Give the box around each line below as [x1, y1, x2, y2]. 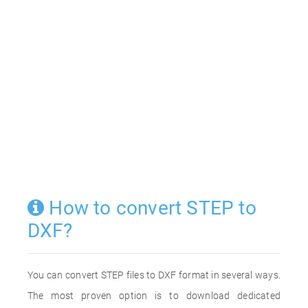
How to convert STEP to [44, 197, 256, 219]
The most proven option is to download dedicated [27, 290, 280, 301]
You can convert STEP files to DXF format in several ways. [27, 269, 280, 280]
